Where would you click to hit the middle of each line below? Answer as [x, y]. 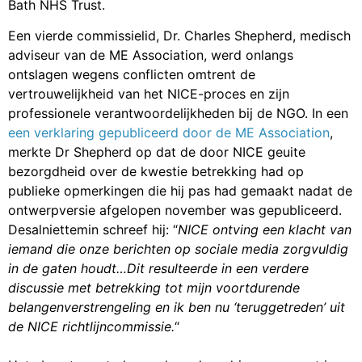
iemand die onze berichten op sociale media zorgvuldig [178, 249]
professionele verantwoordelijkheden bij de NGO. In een [178, 114]
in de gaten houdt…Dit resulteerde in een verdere [158, 269]
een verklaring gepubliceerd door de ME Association [169, 133]
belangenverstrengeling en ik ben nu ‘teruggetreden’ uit [177, 307]
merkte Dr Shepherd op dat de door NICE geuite [157, 152]
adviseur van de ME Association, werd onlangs [151, 55]
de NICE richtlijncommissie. [91, 327]
